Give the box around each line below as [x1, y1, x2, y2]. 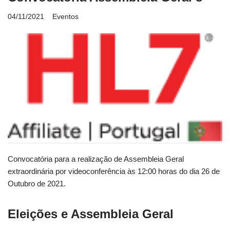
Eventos [52, 13, 79, 21]
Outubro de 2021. [8, 179, 66, 188]
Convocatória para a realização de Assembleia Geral [8, 154, 184, 163]
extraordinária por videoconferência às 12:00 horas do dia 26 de [8, 166, 220, 176]
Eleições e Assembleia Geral [8, 206, 174, 221]
